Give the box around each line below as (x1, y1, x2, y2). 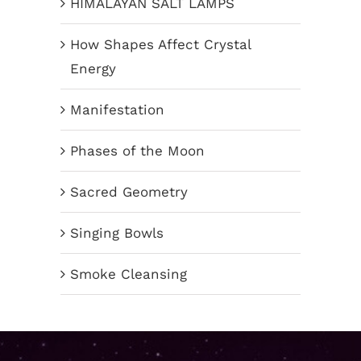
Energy (70, 60, 116, 77)
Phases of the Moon (70, 143, 205, 160)
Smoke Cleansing (70, 266, 187, 283)
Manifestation (70, 102, 164, 118)
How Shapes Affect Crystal (70, 36, 251, 53)
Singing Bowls (70, 225, 164, 242)
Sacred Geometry (70, 184, 188, 201)
